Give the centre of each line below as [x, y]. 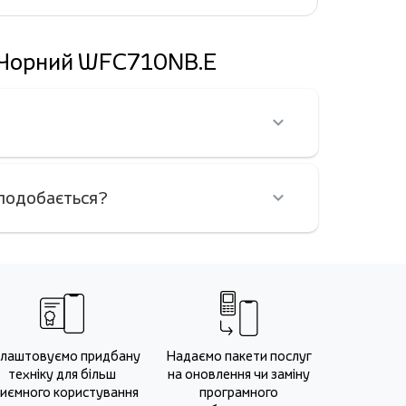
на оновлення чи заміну [239, 374]
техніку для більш [62, 374]
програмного [239, 392]
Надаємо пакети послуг [239, 356]
